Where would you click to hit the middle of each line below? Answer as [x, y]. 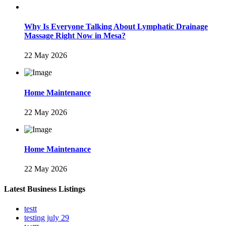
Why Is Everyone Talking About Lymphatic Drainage [116, 27]
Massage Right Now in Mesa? [75, 36]
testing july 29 [47, 217]
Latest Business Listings [45, 189]
